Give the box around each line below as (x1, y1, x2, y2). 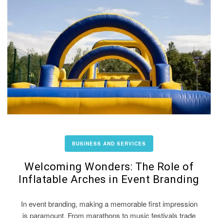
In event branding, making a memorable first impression (20, 198, 198, 209)
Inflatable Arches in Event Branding (18, 173, 200, 185)
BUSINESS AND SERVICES (72, 140, 146, 147)
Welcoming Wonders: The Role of (24, 160, 194, 173)
